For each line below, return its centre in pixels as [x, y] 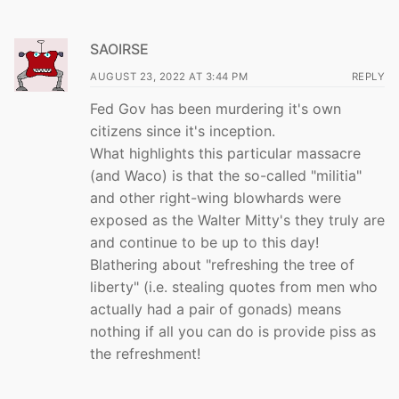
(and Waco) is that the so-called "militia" [226, 176]
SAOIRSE [119, 49]
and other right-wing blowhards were [216, 198]
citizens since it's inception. [183, 131]
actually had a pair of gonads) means [216, 309]
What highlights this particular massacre [225, 154]
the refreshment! [145, 354]
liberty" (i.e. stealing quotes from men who [234, 287]
